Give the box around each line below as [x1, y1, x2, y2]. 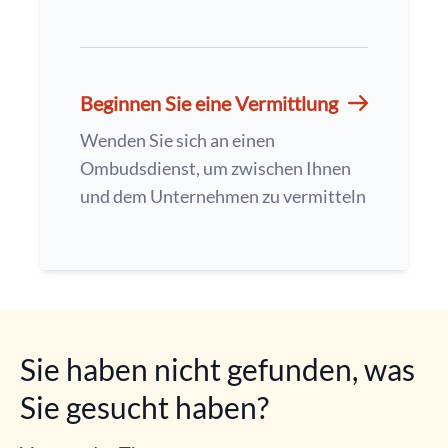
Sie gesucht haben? [20, 389, 269, 425]
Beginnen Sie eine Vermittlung [80, 91, 338, 115]
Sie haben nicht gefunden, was [20, 351, 415, 387]
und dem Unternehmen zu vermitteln [80, 185, 366, 207]
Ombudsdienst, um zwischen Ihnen [80, 157, 351, 179]
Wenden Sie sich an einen [80, 129, 275, 151]
